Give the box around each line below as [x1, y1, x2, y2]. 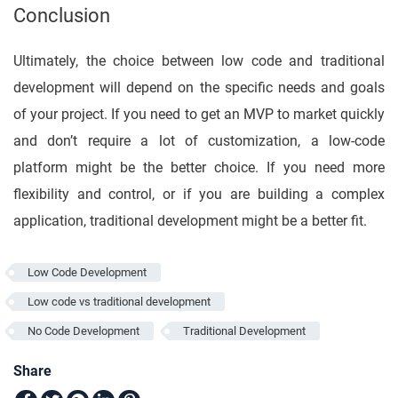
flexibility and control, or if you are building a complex [13, 186, 385, 203]
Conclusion [13, 4, 115, 28]
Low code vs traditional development [28, 295, 211, 309]
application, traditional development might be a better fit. [13, 212, 367, 230]
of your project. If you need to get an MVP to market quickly [13, 106, 385, 123]
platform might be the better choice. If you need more [13, 159, 385, 177]
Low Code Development [28, 266, 147, 280]
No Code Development [28, 324, 139, 338]
